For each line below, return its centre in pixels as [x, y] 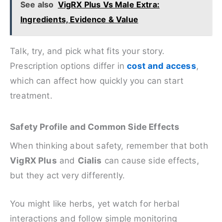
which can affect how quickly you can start [97, 81]
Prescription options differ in [69, 66]
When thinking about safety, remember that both [109, 145]
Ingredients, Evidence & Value [79, 20]
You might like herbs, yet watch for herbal [95, 203]
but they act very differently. [68, 175]
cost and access [162, 66]
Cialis [90, 160]
